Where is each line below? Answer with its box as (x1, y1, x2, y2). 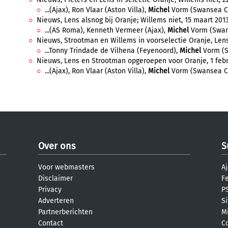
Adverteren (38, 196, 74, 205)
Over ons (38, 140, 75, 152)
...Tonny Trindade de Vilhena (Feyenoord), (45, 46, 180, 55)
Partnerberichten (38, 208, 93, 216)
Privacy (38, 185, 62, 194)
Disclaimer (38, 174, 73, 183)
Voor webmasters (38, 163, 95, 172)
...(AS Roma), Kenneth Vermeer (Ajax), (45, 26, 167, 35)
